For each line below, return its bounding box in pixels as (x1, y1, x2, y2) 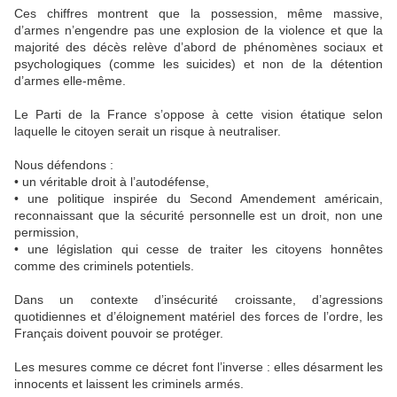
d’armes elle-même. (14, 74, 126, 89)
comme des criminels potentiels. (14, 259, 194, 274)
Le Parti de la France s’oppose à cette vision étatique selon (14, 107, 383, 122)
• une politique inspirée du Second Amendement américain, (14, 191, 383, 206)
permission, (14, 225, 79, 240)
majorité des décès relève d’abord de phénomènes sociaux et (14, 40, 383, 55)
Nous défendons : (14, 158, 113, 173)
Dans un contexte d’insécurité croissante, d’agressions (14, 292, 383, 307)
